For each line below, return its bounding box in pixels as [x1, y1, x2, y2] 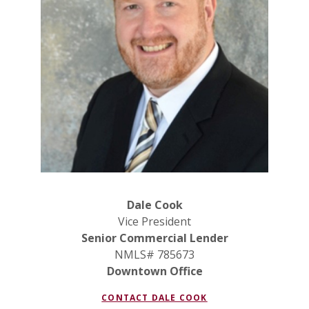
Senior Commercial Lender [81, 230, 228, 246]
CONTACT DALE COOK [101, 291, 208, 303]
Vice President [118, 213, 191, 229]
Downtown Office [106, 263, 203, 279]
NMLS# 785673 [114, 246, 195, 262]
